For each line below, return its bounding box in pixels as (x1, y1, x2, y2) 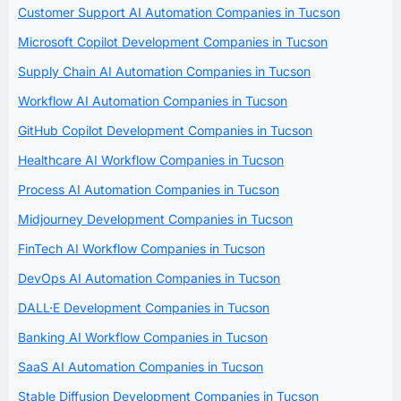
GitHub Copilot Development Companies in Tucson (18, 123, 312, 139)
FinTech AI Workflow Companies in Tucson (18, 241, 265, 257)
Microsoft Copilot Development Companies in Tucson (18, 34, 328, 50)
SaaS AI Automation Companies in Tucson (18, 359, 263, 375)
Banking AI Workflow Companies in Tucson (18, 329, 268, 346)
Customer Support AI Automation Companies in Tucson (18, 4, 340, 21)
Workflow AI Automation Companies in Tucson (18, 93, 287, 109)
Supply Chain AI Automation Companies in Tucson (18, 64, 311, 80)
